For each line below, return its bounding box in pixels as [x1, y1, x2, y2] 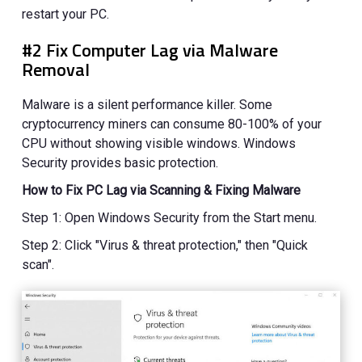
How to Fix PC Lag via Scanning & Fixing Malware [22, 182, 301, 198]
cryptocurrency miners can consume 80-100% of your [22, 116, 322, 132]
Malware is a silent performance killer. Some [22, 96, 273, 112]
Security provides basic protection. [22, 154, 219, 170]
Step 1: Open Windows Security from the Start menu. [22, 209, 318, 225]
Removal [22, 55, 90, 83]
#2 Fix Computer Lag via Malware [22, 36, 279, 64]
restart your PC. [22, 6, 110, 22]
